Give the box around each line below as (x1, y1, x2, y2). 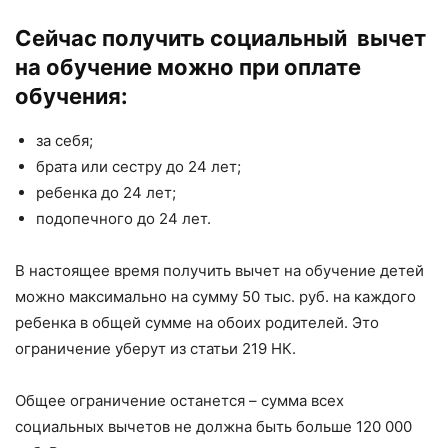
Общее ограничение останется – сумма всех (15, 390, 344, 410)
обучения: (15, 82, 128, 109)
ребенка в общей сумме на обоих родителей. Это (15, 312, 379, 332)
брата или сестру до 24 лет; (36, 156, 241, 176)
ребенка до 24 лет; (36, 182, 176, 202)
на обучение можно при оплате (15, 53, 361, 80)
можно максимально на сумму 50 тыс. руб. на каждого (15, 286, 416, 306)
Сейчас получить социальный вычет (15, 24, 426, 51)
